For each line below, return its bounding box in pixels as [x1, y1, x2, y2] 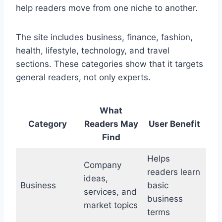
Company [83, 160, 121, 170]
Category [28, 119, 67, 129]
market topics [83, 200, 138, 211]
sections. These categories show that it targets [16, 59, 203, 69]
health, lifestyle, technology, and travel [16, 46, 169, 56]
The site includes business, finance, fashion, [16, 32, 193, 43]
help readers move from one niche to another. [16, 3, 198, 13]
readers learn [147, 167, 200, 177]
